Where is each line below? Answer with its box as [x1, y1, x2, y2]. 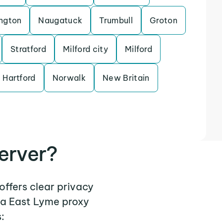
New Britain [103, 73, 150, 83]
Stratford [10, 44, 47, 54]
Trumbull [99, 15, 133, 25]
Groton [149, 15, 177, 25]
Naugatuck [38, 15, 83, 25]
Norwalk [52, 73, 86, 83]
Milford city [63, 44, 108, 54]
